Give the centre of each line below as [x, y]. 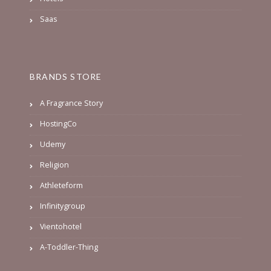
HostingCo [58, 123]
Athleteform [61, 185]
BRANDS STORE [66, 76]
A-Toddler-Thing [69, 247]
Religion [54, 165]
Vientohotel [61, 226]
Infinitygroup [63, 206]
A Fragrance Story [71, 103]
